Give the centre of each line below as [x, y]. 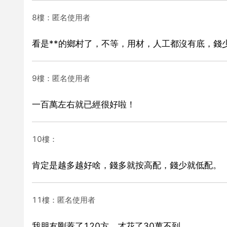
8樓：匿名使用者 [61, 17]
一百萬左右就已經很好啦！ [84, 104]
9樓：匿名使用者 [61, 78]
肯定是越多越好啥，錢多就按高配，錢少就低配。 [127, 165]
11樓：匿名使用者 [64, 200]
